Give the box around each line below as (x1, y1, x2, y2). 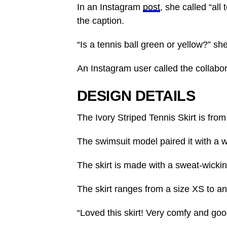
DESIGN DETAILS (77, 88, 195, 104)
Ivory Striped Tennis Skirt (95, 112, 196, 123)
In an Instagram (77, 2, 143, 12)
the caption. (77, 16, 124, 26)
